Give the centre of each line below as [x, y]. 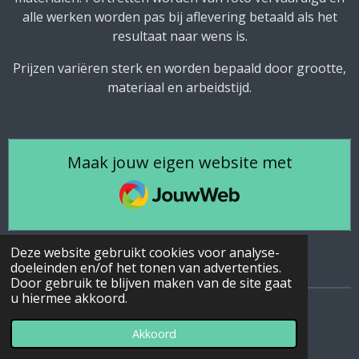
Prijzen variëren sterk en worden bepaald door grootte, [179, 68]
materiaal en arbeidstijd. [179, 87]
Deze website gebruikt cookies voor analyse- [145, 253]
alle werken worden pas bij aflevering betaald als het [179, 17]
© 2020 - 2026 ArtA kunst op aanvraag [123, 314]
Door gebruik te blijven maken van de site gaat [151, 283]
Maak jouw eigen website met [179, 162]
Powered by [38, 334]
